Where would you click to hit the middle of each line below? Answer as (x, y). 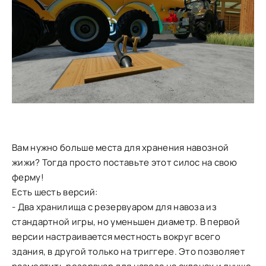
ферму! (28, 178)
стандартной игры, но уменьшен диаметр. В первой (126, 222)
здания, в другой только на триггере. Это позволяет (129, 252)
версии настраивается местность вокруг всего (116, 237)
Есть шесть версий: (55, 192)
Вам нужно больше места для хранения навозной (121, 148)
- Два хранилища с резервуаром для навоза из (114, 207)
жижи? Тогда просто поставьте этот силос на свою (125, 163)
